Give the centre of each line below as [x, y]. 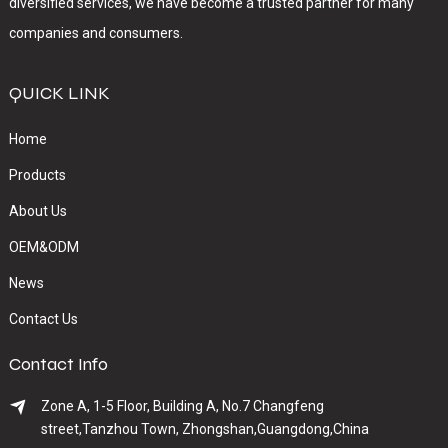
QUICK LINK [59, 92]
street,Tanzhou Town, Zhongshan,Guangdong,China [204, 428]
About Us [37, 210]
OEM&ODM [43, 246]
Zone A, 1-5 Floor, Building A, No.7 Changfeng [182, 405]
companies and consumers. [97, 32]
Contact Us [43, 318]
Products [37, 174]
